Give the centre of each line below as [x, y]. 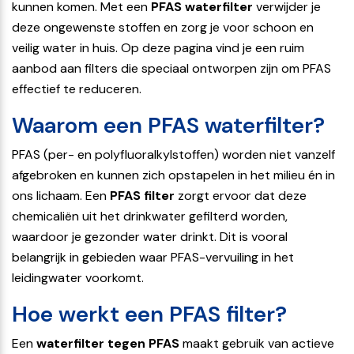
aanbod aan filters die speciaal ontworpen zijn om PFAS [171, 68]
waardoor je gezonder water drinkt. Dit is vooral [150, 236]
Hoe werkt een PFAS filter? [149, 314]
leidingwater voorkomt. [78, 277]
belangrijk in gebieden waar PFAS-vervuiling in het [153, 257]
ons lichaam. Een [61, 195]
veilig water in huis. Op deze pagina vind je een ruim [158, 47]
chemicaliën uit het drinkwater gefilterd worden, [150, 216]
